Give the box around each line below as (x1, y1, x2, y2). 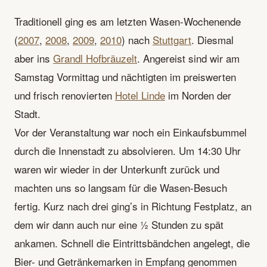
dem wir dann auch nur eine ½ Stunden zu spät (14, 216, 223, 232)
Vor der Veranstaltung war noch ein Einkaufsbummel (14, 124, 247, 139)
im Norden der (165, 87, 231, 103)
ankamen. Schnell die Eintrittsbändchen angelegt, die (14, 235, 250, 250)
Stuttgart (153, 32, 191, 47)
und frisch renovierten (14, 87, 115, 103)
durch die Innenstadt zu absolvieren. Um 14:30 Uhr (14, 142, 241, 158)
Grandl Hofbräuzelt (53, 50, 137, 66)
